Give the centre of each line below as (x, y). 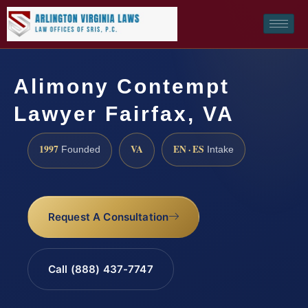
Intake (219, 149)
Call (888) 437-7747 (100, 269)
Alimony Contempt (122, 86)
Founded (79, 149)
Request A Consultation (108, 217)
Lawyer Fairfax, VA (124, 113)
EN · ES (189, 149)
